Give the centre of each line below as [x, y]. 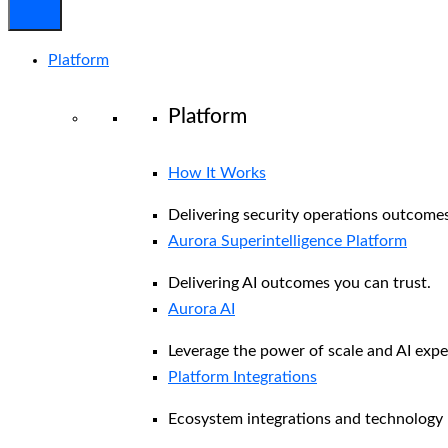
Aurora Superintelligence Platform [287, 240]
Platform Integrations [242, 376]
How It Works [217, 172]
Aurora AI [201, 308]
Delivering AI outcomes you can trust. [299, 282]
